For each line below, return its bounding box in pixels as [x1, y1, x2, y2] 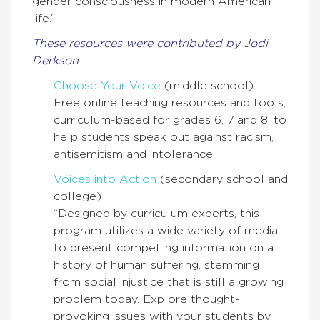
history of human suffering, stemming [54, 259, 259, 271]
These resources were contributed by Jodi [32, 38, 268, 50]
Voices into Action [54, 174, 160, 186]
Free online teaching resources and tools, [54, 97, 286, 109]
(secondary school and [160, 174, 288, 186]
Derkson [32, 55, 79, 67]
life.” [32, 13, 55, 25]
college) [54, 191, 101, 203]
